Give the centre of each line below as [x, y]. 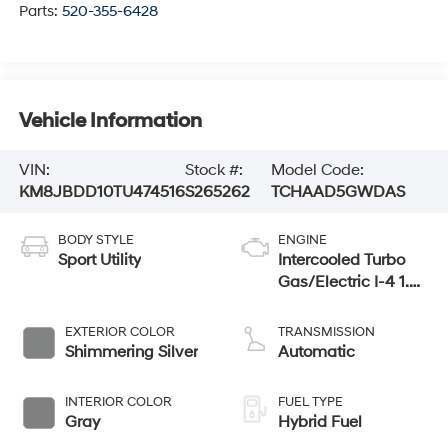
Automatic [316, 352]
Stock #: [213, 170]
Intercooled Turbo [341, 260]
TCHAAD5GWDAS [338, 192]
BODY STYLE [95, 240]
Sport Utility [99, 260]
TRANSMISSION [326, 332]
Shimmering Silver [131, 352]
